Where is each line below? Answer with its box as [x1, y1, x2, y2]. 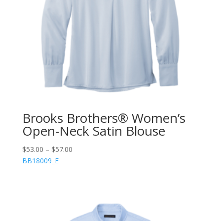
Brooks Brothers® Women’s [22, 109, 185, 127]
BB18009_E [22, 156, 59, 166]
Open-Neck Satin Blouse [22, 122, 165, 140]
